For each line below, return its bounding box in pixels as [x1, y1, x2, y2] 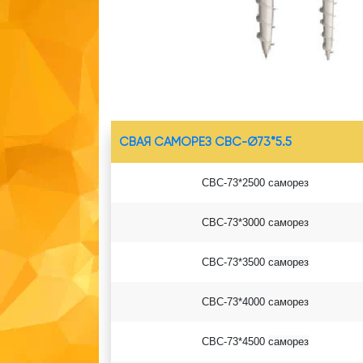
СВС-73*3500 [201, 255, 268, 268]
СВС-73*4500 [201, 335, 268, 348]
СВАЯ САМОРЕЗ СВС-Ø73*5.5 [119, 134, 292, 149]
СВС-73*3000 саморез [201, 216, 309, 228]
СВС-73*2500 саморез [201, 176, 309, 189]
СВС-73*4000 [201, 295, 268, 308]
